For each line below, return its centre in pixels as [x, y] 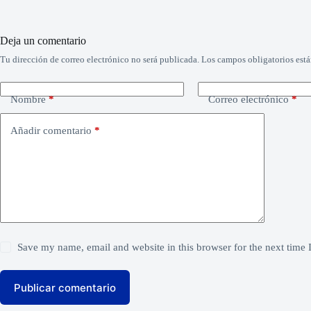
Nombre [28, 99]
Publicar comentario [65, 287]
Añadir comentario [51, 130]
